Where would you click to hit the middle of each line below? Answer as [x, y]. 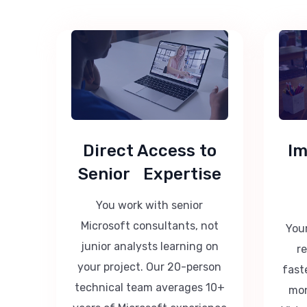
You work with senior [150, 205]
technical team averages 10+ [149, 287]
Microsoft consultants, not [149, 225]
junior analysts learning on [149, 246]
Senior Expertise [149, 174]
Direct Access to [149, 150]
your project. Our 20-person [150, 267]
